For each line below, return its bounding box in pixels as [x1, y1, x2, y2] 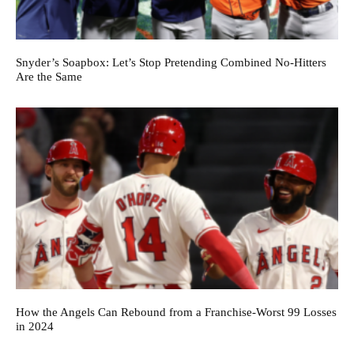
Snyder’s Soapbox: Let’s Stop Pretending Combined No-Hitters [16, 55, 326, 69]
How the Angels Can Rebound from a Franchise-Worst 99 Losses [16, 305, 337, 318]
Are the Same [16, 70, 82, 83]
